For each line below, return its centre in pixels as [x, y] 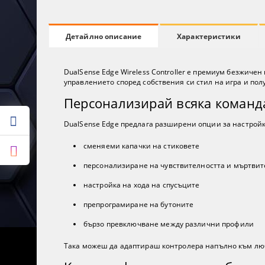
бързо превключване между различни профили [169, 224]
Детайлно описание [104, 37]
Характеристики [209, 36]
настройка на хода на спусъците [142, 185]
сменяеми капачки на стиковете [142, 146]
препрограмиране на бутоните [139, 205]
